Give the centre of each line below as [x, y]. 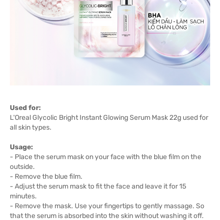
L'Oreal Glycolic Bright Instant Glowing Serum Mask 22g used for [109, 118]
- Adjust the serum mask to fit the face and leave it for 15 [98, 186]
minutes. [23, 196]
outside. [22, 167]
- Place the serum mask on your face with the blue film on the [106, 157]
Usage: [21, 147]
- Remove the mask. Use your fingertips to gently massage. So [107, 206]
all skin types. [31, 127]
